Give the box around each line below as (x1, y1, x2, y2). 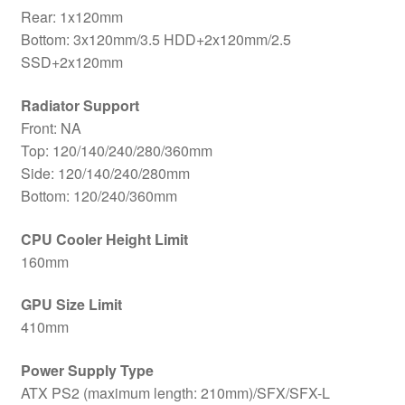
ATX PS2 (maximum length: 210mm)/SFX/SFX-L (20, 381, 330, 403)
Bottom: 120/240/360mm (20, 185, 177, 207)
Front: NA (20, 118, 81, 139)
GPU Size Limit (20, 294, 122, 316)
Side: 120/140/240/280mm (20, 163, 190, 184)
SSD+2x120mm (20, 52, 123, 73)
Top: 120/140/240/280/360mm (20, 140, 212, 162)
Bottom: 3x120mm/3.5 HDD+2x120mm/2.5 (20, 29, 291, 51)
